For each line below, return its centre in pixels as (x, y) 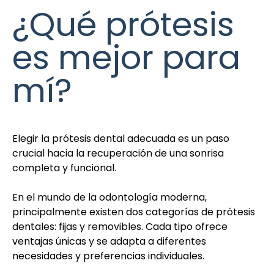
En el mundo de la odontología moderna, (109, 197)
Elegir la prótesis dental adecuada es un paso (121, 138)
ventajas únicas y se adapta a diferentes (109, 241)
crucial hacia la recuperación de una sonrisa (118, 153)
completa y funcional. (64, 168)
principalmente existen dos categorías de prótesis (134, 212)
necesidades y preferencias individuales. (108, 256)
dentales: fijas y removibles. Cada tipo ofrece (120, 226)
